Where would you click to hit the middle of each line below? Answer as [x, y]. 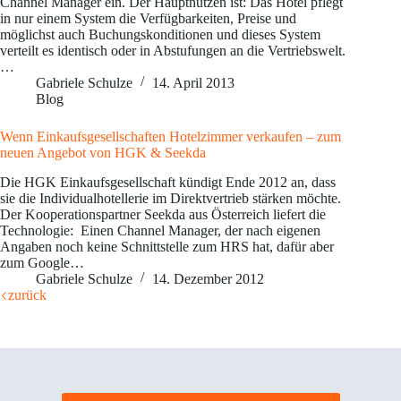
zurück [27, 294]
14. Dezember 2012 [208, 278]
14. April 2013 [193, 82]
